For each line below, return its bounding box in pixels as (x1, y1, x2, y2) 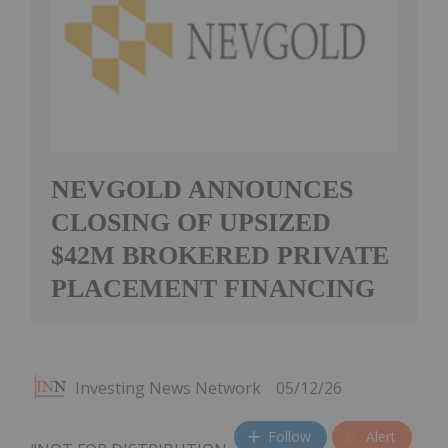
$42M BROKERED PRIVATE (51, 240, 389, 270)
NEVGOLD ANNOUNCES (51, 174, 353, 204)
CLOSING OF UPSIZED (51, 207, 331, 237)
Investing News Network (75, 376, 261, 399)
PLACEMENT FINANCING (51, 273, 375, 303)
